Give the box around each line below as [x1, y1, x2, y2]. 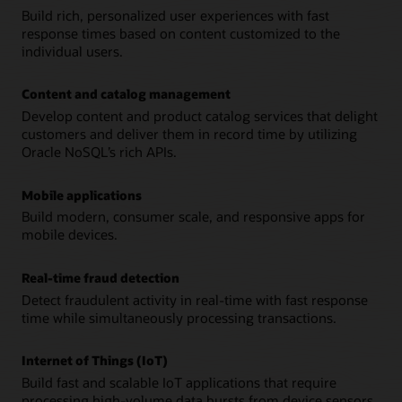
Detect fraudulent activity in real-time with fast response [22, 290, 368, 309]
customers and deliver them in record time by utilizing [22, 125, 357, 144]
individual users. [22, 41, 123, 60]
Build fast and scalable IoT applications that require [22, 373, 336, 392]
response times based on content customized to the [22, 23, 340, 42]
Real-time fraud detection [22, 269, 179, 286]
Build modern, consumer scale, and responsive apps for [22, 207, 365, 226]
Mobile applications [22, 186, 142, 204]
